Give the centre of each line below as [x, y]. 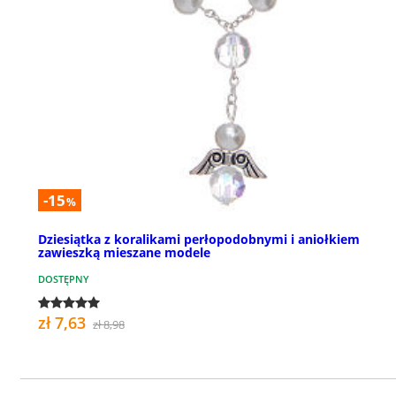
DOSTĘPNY [64, 278]
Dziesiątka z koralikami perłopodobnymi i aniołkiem [199, 239]
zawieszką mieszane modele [124, 252]
